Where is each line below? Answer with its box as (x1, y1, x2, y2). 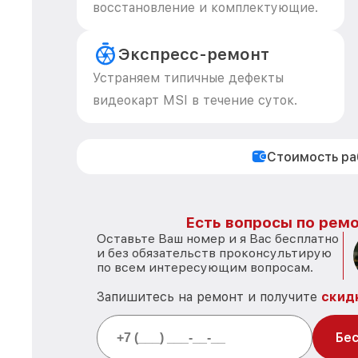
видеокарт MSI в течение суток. (93, 93, 297, 108)
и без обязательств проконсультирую (97, 245, 332, 261)
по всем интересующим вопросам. (97, 260, 313, 275)
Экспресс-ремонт (118, 45, 269, 64)
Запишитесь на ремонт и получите (97, 289, 321, 304)
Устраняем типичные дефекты (93, 70, 284, 86)
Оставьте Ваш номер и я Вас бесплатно (97, 231, 339, 246)
